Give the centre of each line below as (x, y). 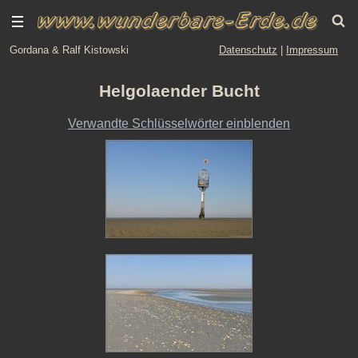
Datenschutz (248, 50)
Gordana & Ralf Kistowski (69, 50)
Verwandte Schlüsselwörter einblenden (179, 123)
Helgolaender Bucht (179, 91)
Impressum (312, 50)
